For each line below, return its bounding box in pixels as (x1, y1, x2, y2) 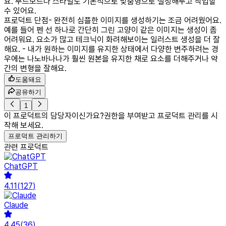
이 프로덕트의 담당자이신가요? (4, 111, 104, 121)
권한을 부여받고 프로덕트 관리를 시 (104, 111, 218, 121)
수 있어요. (4, 6, 36, 16)
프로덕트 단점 (4, 16, 48, 25)
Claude (4, 200, 28, 210)
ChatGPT (4, 161, 38, 171)
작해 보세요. (4, 121, 43, 130)
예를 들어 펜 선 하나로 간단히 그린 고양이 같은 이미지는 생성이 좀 (4, 25, 217, 35)
